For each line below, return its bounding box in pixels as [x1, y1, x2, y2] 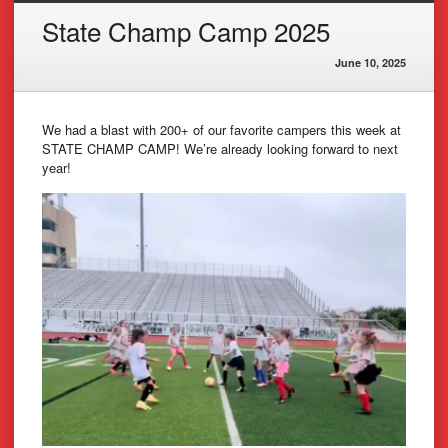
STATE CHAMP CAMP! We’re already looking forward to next [42, 138, 398, 158]
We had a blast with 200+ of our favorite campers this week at [42, 119, 401, 139]
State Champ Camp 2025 [42, 11, 330, 49]
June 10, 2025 [335, 54, 406, 70]
